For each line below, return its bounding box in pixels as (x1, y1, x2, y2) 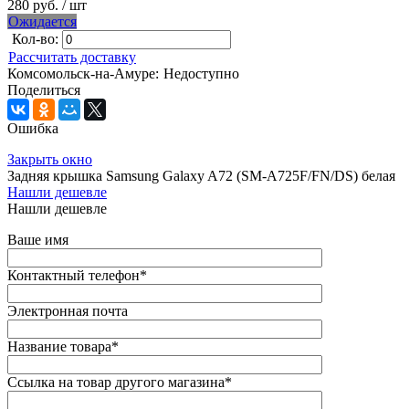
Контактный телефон (7, 267, 140, 284)
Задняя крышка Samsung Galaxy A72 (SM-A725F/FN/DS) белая (7, 168, 395, 184)
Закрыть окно (7, 152, 92, 168)
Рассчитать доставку (8, 49, 136, 66)
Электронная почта (7, 303, 128, 320)
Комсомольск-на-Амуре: (7, 66, 159, 82)
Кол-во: (12, 31, 62, 47)
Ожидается (8, 14, 77, 30)
